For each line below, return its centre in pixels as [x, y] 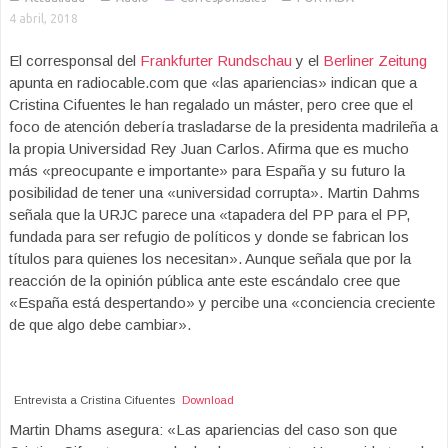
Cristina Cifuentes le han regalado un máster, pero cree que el [211, 104]
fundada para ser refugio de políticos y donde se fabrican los [209, 236]
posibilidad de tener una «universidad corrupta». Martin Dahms [214, 192]
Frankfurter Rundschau [216, 60]
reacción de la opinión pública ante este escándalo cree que [204, 280]
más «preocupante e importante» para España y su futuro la [207, 170]
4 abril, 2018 [43, 18]
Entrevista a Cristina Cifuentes [94, 399]
